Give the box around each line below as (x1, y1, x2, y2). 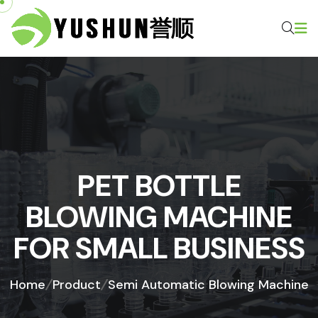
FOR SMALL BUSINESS (13, 229, 305, 268)
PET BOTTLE (77, 166, 241, 205)
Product (52, 276, 101, 293)
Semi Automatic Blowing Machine (107, 276, 309, 293)
